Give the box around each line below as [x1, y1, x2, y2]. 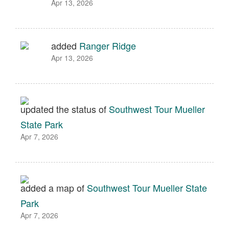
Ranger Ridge [79, 39, 136, 52]
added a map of [20, 181, 87, 194]
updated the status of [20, 102, 109, 116]
